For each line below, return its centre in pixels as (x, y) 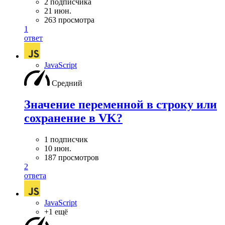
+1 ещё (56, 211)
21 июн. (58, 11)
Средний (67, 83)
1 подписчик (66, 139)
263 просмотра (69, 20)
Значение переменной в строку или (121, 104)
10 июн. (58, 148)
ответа (35, 175)
